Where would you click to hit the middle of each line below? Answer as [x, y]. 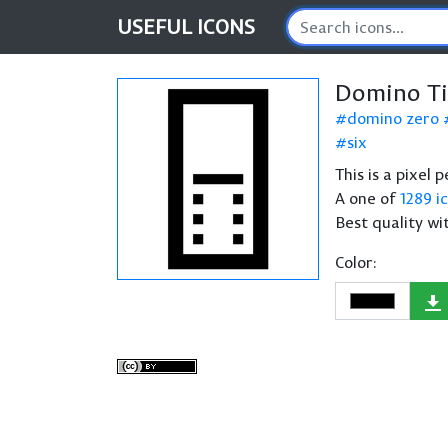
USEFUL [157, 26]
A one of [367, 198]
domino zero [393, 118]
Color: [356, 262]
